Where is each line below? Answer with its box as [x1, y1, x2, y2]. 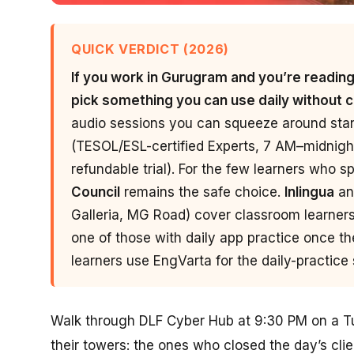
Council [71, 183, 120, 200]
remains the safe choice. [120, 183, 284, 200]
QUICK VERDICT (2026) [71, 40, 229, 57]
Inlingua [284, 183, 334, 200]
